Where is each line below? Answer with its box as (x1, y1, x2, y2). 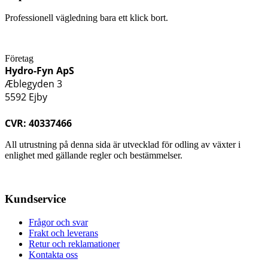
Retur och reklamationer (29, 238, 120, 249)
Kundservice (5, 193, 66, 206)
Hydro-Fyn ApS (5, 64, 74, 78)
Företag (5, 53, 33, 64)
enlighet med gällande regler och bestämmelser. (5, 150, 182, 161)
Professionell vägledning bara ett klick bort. (5, 13, 168, 23)
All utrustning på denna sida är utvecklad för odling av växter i (5, 139, 240, 150)
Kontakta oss (29, 249, 78, 260)
